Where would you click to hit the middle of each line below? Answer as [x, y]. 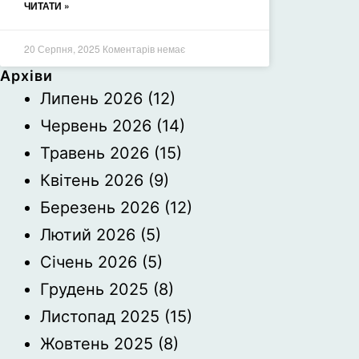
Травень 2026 [95, 153]
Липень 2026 [91, 99]
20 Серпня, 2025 [63, 48]
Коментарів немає [144, 48]
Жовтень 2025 [97, 344]
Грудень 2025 [94, 289]
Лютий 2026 [88, 235]
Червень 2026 [96, 126]
